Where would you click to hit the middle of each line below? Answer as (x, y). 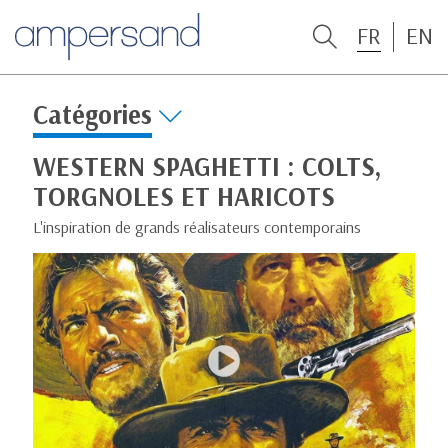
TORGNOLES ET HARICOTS (184, 196)
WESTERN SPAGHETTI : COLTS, (207, 166)
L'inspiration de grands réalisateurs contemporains (197, 226)
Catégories (92, 114)
